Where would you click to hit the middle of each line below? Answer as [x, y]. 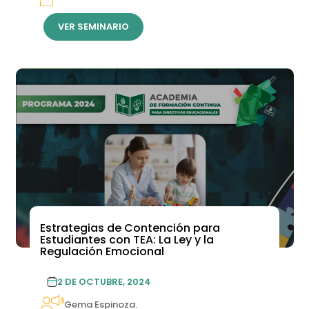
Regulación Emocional [102, 252]
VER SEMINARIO [93, 27]
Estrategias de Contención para [130, 228]
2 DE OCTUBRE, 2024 [104, 282]
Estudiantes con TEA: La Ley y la [127, 240]
